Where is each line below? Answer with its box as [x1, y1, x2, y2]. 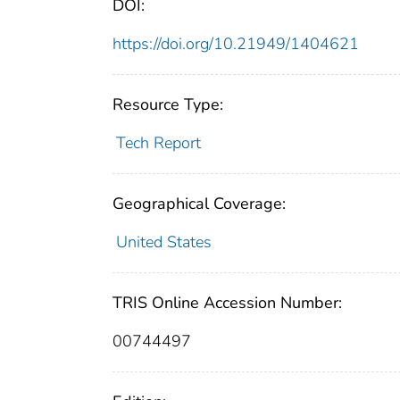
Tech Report [115, 131, 201, 154]
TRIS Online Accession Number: [112, 291, 342, 313]
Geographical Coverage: [112, 192, 286, 214]
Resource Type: [112, 93, 223, 115]
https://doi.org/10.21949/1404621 [112, 32, 359, 54]
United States [115, 230, 212, 253]
